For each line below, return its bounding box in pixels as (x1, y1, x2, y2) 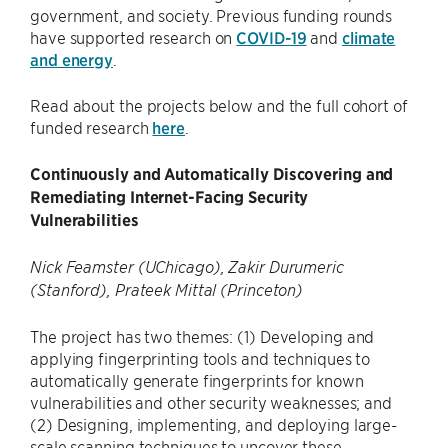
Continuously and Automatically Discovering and (30, 163, 394, 184)
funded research (30, 117, 153, 137)
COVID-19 (236, 27, 307, 47)
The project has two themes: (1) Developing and (30, 326, 375, 346)
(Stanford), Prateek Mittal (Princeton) (30, 280, 304, 300)
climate (342, 27, 396, 47)
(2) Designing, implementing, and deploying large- (30, 414, 398, 434)
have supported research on (30, 27, 237, 47)
